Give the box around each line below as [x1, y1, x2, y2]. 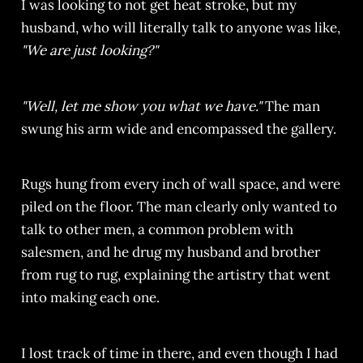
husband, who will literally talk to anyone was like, [20, 18, 340, 36]
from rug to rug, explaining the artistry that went [20, 266, 331, 284]
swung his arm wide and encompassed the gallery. [20, 119, 336, 138]
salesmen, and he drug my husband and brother [20, 243, 320, 262]
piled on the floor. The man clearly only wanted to [20, 198, 337, 216]
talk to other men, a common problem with [20, 220, 293, 239]
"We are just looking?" [20, 41, 158, 59]
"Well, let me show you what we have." [20, 96, 265, 115]
